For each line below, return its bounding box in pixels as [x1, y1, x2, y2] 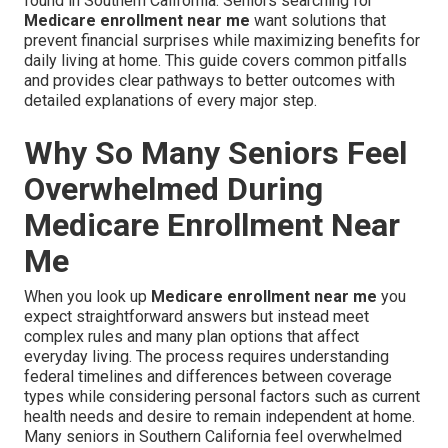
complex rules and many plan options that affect [24, 327, 359, 347]
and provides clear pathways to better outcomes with [24, 71, 395, 91]
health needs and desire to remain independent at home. [24, 407, 415, 427]
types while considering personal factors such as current [24, 387, 420, 407]
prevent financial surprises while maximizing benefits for [24, 31, 420, 51]
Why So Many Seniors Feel [24, 134, 407, 173]
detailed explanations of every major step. [24, 91, 317, 111]
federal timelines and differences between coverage [24, 367, 392, 387]
